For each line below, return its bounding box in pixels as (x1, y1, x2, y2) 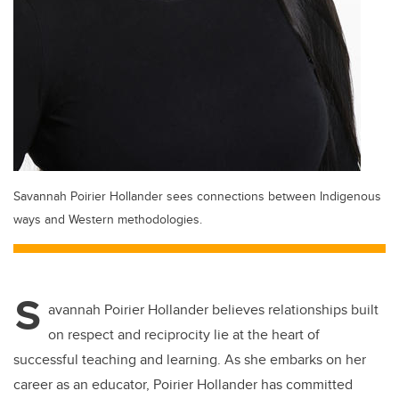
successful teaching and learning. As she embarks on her (13, 349, 366, 370)
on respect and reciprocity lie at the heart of (48, 324, 320, 346)
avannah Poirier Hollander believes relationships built (48, 299, 379, 321)
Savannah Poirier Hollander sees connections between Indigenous (13, 186, 381, 206)
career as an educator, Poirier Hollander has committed (13, 374, 353, 395)
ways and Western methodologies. (13, 209, 202, 229)
